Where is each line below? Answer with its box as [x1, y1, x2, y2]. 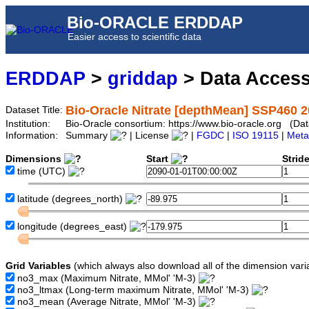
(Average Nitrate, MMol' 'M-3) [67, 297, 199, 308]
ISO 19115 [232, 130, 279, 141]
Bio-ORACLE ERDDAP [62, 13, 243, 32]
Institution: [6, 119, 53, 130]
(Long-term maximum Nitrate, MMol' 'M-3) [66, 285, 252, 296]
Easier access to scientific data [62, 31, 201, 42]
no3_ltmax [14, 285, 66, 296]
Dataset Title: [6, 105, 66, 116]
